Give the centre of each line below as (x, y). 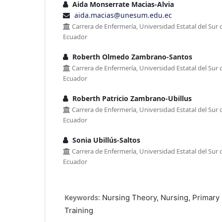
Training (79, 210)
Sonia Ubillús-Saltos (105, 140)
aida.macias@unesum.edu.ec (123, 15)
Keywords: (83, 197)
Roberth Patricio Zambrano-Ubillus (131, 98)
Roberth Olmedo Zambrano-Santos (131, 56)
